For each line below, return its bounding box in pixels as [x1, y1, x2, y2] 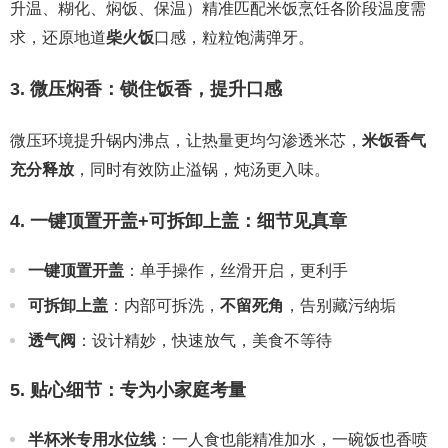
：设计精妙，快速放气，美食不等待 [76, 331, 332, 349]
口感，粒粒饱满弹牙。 [154, 28, 314, 46]
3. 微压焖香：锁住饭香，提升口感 [10, 78, 282, 99]
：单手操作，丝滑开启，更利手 [124, 261, 348, 279]
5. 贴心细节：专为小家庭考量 [10, 379, 246, 400]
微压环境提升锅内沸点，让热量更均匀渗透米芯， [10, 131, 362, 149]
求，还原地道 [10, 28, 106, 46]
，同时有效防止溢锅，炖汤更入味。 [74, 160, 330, 178]
